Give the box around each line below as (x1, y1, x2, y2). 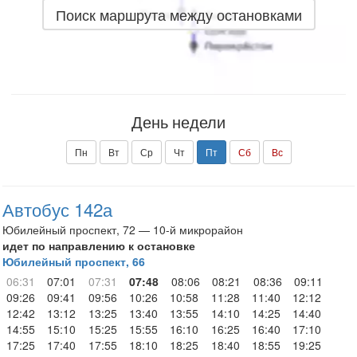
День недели (131, 110, 226, 133)
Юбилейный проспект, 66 (2, 253, 145, 269)
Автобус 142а (2, 196, 112, 222)
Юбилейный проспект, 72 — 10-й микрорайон (2, 222, 243, 237)
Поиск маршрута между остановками (55, 4, 302, 25)
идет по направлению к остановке (2, 237, 195, 253)
